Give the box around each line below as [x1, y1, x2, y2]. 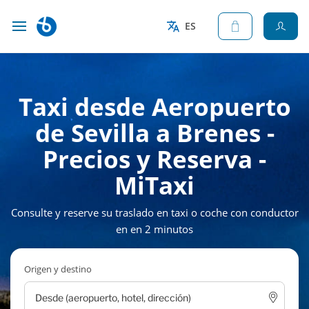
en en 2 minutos [116, 222, 193, 236]
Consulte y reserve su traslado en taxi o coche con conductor [10, 206, 299, 219]
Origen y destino [24, 263, 92, 275]
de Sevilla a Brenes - [34, 117, 275, 149]
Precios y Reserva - [43, 143, 266, 175]
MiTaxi [114, 169, 195, 201]
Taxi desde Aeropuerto [18, 90, 291, 123]
